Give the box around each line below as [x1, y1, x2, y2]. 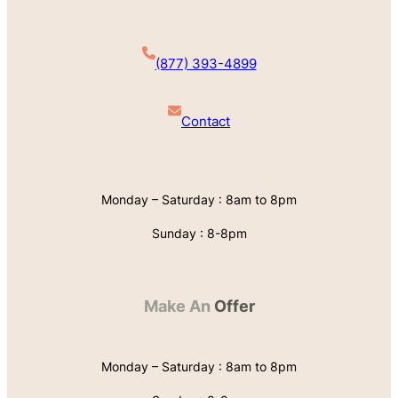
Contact [181, 112, 230, 130]
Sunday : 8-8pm [151, 226, 247, 242]
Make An [143, 297, 211, 316]
